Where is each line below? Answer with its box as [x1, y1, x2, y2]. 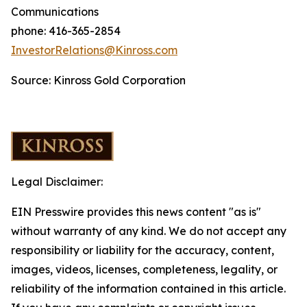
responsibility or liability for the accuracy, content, [11, 243, 274, 257]
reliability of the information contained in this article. [11, 282, 286, 295]
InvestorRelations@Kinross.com [11, 43, 177, 57]
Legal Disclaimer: [11, 175, 103, 188]
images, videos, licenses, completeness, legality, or [11, 262, 278, 276]
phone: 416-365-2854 [11, 24, 121, 38]
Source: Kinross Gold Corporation [11, 73, 186, 87]
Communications [11, 5, 99, 19]
